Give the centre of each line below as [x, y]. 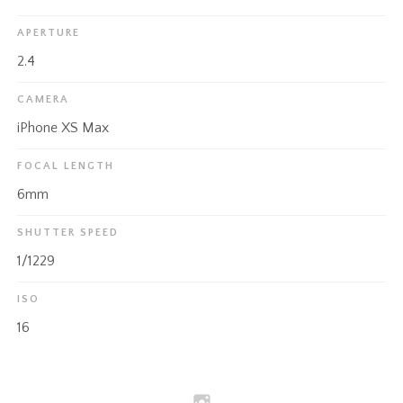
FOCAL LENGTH [66, 166]
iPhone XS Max [63, 128]
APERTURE [49, 33]
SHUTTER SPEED [68, 233]
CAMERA [44, 100]
